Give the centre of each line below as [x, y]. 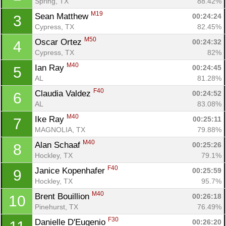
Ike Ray [51, 119]
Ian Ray [51, 68]
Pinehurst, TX [56, 207]
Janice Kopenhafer [71, 171]
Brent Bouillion [63, 196]
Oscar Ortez [60, 42]
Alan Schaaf [59, 145]
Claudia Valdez [64, 93]
